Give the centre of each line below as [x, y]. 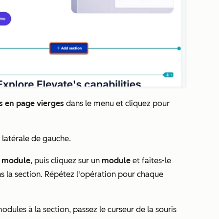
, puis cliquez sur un [66, 161]
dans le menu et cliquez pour [117, 104]
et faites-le [152, 161]
